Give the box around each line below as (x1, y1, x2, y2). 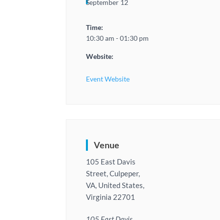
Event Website (86, 75, 130, 83)
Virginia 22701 (86, 192, 136, 201)
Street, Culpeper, (86, 169, 140, 178)
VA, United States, (86, 181, 145, 190)
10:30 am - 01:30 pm (86, 34, 149, 42)
